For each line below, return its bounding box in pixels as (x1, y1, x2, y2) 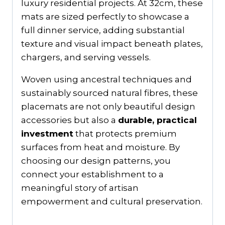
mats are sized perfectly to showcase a (21, 12, 189, 22)
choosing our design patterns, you (21, 156, 171, 166)
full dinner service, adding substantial (21, 25, 185, 36)
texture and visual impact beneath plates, (21, 39, 203, 49)
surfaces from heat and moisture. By (21, 142, 180, 153)
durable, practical (118, 115, 197, 126)
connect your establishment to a (21, 169, 164, 180)
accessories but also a (21, 115, 118, 126)
